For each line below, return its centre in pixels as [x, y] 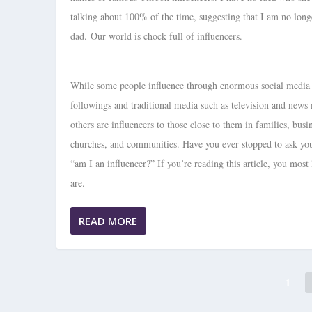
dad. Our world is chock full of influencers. [156, 36]
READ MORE [108, 220]
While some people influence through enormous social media [190, 85]
